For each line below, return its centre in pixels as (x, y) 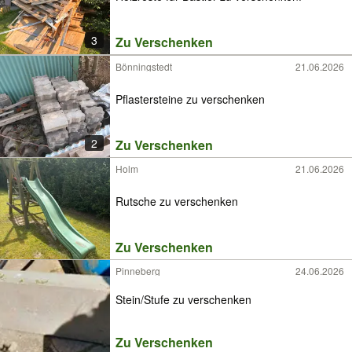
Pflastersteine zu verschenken (190, 99)
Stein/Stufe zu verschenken (183, 300)
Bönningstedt (144, 66)
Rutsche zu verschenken (177, 201)
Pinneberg (138, 271)
